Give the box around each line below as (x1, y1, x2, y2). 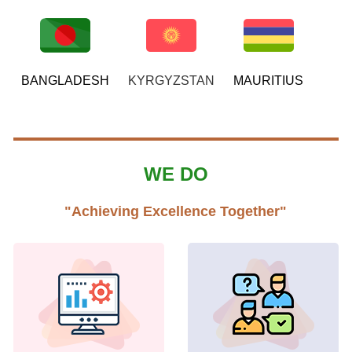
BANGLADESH (21, 74, 110, 88)
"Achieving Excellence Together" (64, 203, 288, 220)
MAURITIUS (233, 74, 304, 88)
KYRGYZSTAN (128, 74, 215, 88)
